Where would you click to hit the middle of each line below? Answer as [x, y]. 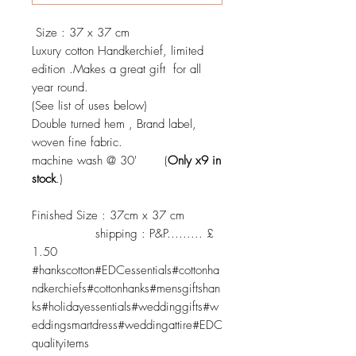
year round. [60, 87]
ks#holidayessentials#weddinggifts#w [125, 307]
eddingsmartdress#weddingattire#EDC [127, 325]
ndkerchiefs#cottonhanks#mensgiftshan [126, 288]
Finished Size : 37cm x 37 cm [126, 215]
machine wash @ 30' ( [100, 161]
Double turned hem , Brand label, [114, 124]
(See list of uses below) [89, 106]
